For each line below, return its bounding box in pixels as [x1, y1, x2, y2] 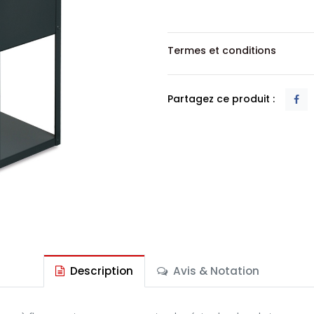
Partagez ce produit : [168, 91, 275, 106]
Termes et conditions [168, 43, 276, 57]
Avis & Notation [170, 264, 259, 278]
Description [67, 264, 133, 278]
